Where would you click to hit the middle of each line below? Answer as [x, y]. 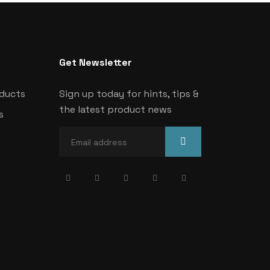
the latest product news [115, 109]
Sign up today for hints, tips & [129, 94]
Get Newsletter [95, 62]
